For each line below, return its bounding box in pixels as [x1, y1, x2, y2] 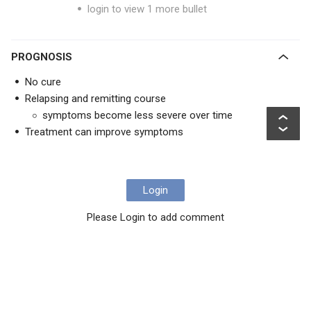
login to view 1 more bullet [87, 3, 207, 15]
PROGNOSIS [18, 51, 72, 63]
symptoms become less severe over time [42, 109, 233, 121]
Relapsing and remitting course [25, 92, 166, 105]
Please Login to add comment [87, 211, 224, 224]
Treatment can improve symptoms [25, 126, 183, 138]
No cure [25, 76, 61, 88]
